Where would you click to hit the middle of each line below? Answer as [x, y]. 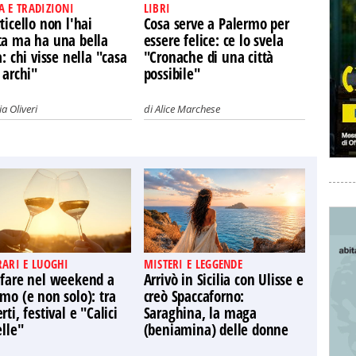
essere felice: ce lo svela [213, 41]
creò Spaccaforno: [194, 296]
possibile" [172, 74]
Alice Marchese [187, 109]
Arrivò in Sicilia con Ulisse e [223, 280]
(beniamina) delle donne [216, 330]
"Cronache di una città [209, 57]
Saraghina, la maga [200, 313]
